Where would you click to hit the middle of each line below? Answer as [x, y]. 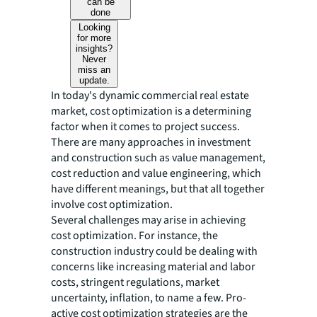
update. [94, 80]
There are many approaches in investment [151, 142]
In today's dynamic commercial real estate [150, 96]
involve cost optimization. [112, 204]
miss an [94, 70]
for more [94, 38]
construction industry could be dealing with [154, 251]
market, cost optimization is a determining [151, 111]
